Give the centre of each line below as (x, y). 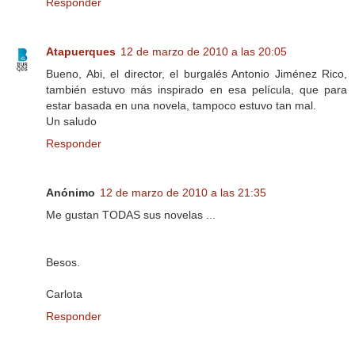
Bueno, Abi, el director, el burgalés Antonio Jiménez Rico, (197, 73)
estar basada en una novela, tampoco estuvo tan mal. (181, 105)
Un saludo (71, 121)
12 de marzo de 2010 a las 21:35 (183, 192)
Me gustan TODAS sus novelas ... (131, 214)
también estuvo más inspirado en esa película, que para (197, 89)
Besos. (63, 262)
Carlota (64, 294)
